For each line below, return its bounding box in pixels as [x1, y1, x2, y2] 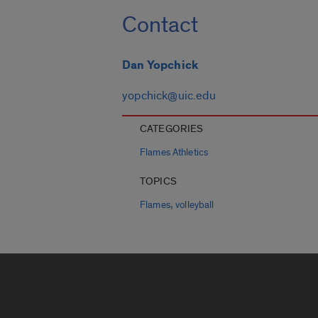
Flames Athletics [140, 147, 209, 159]
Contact [122, 11, 198, 40]
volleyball [175, 199, 214, 212]
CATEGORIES [140, 122, 204, 136]
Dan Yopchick [122, 57, 199, 74]
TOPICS [140, 175, 177, 189]
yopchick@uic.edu [122, 88, 216, 104]
